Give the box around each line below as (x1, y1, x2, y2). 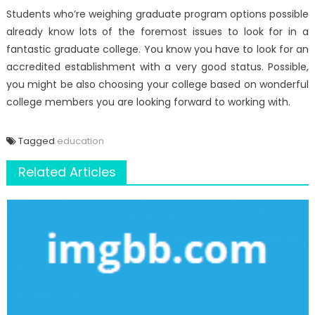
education (56, 134, 104, 148)
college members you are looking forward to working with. (6, 94, 290, 109)
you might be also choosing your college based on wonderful (6, 77, 309, 91)
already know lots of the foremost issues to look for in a (6, 24, 309, 39)
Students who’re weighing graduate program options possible (6, 6, 309, 21)
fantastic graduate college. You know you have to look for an (6, 41, 309, 56)
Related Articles (18, 162, 116, 181)
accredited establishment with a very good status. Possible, (6, 59, 309, 74)
